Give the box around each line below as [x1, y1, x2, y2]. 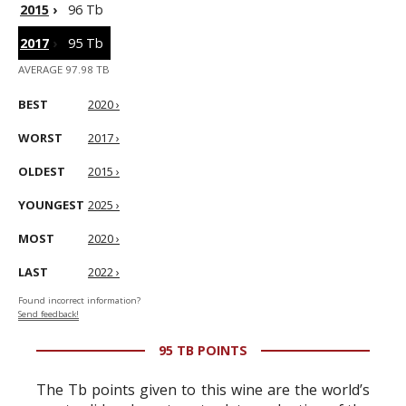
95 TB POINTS [159, 342, 247, 359]
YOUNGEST [18, 197, 84, 213]
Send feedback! [18, 308, 79, 320]
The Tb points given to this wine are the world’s [36, 380, 370, 400]
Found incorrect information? [18, 295, 140, 306]
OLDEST [18, 163, 65, 179]
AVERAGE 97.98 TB [18, 63, 110, 76]
